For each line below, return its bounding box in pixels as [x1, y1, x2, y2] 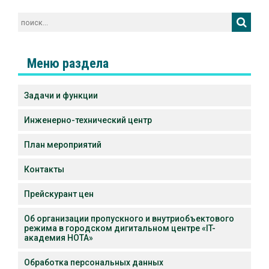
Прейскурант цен [24, 189, 94, 199]
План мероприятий [24, 140, 101, 150]
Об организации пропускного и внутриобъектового [24, 214, 234, 224]
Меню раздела [27, 55, 109, 71]
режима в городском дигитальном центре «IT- [24, 223, 216, 234]
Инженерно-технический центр [24, 115, 152, 125]
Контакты [24, 165, 64, 175]
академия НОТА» [24, 233, 93, 243]
